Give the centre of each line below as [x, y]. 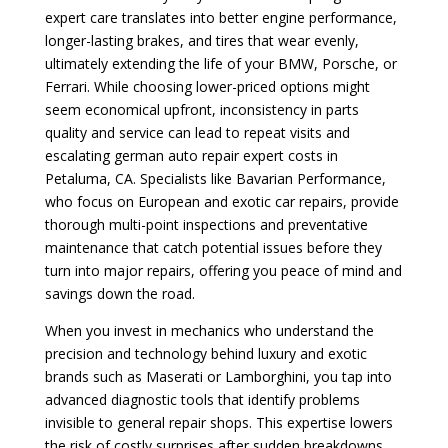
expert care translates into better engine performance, [220, 17]
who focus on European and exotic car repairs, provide [221, 201]
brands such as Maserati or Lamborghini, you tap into [218, 376]
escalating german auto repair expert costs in [191, 155]
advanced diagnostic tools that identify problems [202, 399]
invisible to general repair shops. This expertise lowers [218, 422]
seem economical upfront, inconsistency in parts [201, 109]
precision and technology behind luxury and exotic [205, 353]
